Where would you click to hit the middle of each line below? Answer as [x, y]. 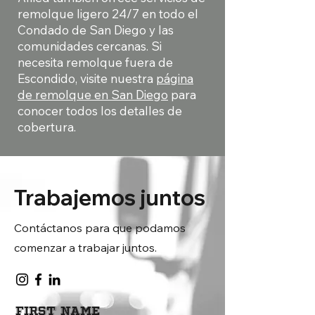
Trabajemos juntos [110, 198]
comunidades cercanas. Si [90, 46]
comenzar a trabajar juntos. [85, 247]
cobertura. [47, 127]
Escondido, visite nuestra [87, 78]
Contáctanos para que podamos [100, 228]
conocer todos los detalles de [100, 111]
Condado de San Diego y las [96, 30]
